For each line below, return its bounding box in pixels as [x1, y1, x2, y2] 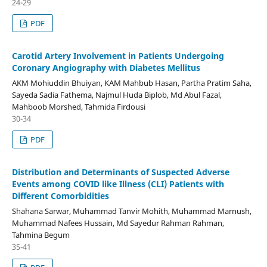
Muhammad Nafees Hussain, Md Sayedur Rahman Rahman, [11, 217, 224, 228]
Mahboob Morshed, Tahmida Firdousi [11, 101, 145, 112]
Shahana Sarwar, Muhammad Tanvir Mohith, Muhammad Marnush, [11, 205, 252, 216]
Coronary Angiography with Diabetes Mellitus [11, 61, 200, 73]
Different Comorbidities [11, 190, 109, 201]
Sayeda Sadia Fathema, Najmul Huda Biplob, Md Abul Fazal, [11, 89, 222, 100]
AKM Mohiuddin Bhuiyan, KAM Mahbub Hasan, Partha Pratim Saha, [11, 77, 252, 88]
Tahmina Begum [11, 229, 70, 240]
